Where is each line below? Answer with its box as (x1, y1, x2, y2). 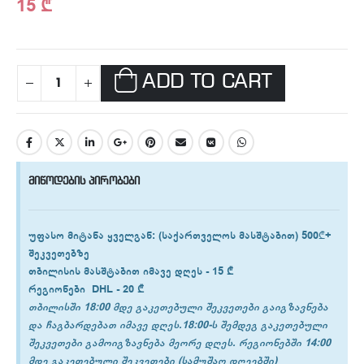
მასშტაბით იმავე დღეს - (80, 263, 209, 279)
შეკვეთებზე (28, 245, 89, 262)
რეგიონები (28, 281, 85, 297)
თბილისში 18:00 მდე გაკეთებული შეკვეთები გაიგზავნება (28, 299, 328, 315)
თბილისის (28, 263, 80, 279)
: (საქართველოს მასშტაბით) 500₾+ (152, 227, 331, 244)
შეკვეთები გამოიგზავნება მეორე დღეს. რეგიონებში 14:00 (28, 335, 331, 351)
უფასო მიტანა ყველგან (28, 227, 152, 244)
